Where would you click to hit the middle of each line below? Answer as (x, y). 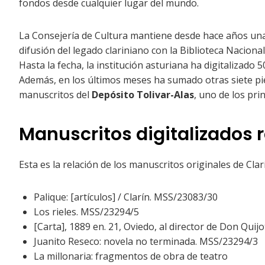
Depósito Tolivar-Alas (143, 95)
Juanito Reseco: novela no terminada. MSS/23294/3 (146, 242)
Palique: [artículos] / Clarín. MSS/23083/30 (126, 197)
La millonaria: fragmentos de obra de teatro (131, 256)
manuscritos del (55, 95)
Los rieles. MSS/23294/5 (86, 212)
